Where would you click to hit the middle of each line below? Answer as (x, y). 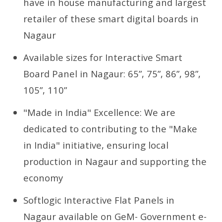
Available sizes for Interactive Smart (103, 57)
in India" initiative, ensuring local (96, 145)
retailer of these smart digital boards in (111, 18)
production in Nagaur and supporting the (115, 161)
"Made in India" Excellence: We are (100, 112)
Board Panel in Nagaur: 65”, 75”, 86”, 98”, (112, 73)
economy (43, 177)
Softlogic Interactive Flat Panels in (99, 200)
